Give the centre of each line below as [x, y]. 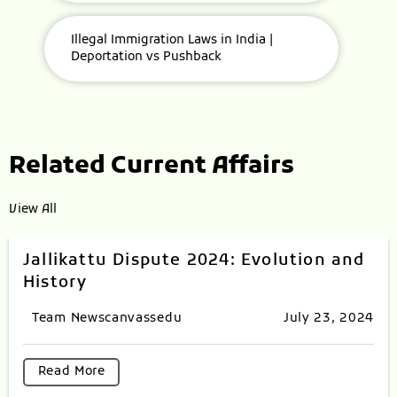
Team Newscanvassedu [107, 318]
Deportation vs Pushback [146, 57]
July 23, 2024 [328, 318]
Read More [71, 372]
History [55, 283]
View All [33, 209]
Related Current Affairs [152, 167]
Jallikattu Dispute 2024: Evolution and [194, 261]
